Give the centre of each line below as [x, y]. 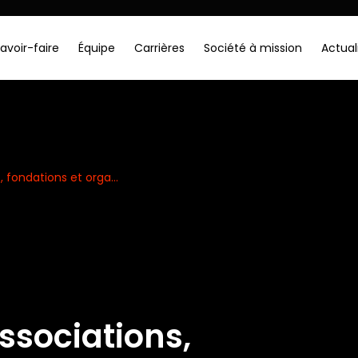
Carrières [159, 48]
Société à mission [253, 48]
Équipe [96, 48]
